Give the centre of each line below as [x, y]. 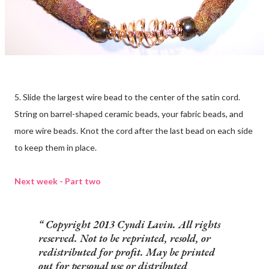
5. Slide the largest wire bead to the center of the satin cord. [127, 97]
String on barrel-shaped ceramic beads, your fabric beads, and [129, 113]
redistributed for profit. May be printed [127, 252]
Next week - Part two [58, 181]
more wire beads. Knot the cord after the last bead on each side [134, 130]
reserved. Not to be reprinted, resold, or [125, 238]
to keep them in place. [58, 147]
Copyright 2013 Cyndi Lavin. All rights [132, 224]
